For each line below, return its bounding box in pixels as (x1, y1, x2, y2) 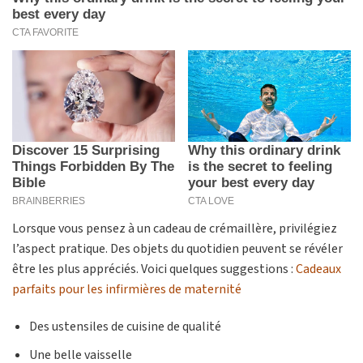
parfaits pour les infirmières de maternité (12, 280, 241, 299)
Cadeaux (296, 260, 341, 279)
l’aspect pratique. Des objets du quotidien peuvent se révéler (12, 240, 343, 258)
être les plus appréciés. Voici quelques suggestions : (12, 260, 296, 279)
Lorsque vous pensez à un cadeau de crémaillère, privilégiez (12, 220, 337, 238)
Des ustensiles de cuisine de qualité (28, 317, 221, 335)
